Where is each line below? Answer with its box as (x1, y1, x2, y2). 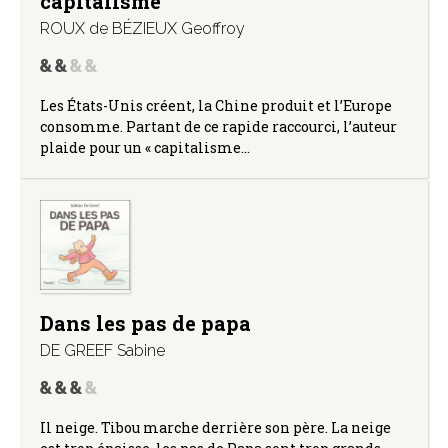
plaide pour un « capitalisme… (40, 138, 250, 158)
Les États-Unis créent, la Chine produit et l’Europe (40, 96, 392, 116)
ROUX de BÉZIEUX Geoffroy (40, 19, 245, 39)
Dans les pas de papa (40, 310, 251, 337)
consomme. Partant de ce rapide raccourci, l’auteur (40, 117, 397, 137)
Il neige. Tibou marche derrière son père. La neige (40, 418, 391, 438)
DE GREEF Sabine (40, 341, 165, 361)
